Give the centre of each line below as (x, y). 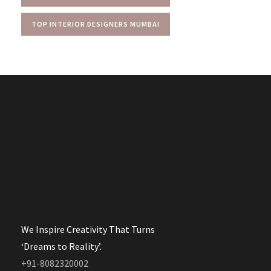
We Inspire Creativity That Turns (88, 229)
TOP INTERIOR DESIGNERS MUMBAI (96, 24)
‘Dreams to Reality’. (61, 246)
